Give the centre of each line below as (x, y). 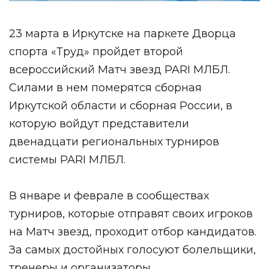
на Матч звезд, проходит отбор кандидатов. (133, 231)
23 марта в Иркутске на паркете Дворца (122, 33)
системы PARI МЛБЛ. (67, 159)
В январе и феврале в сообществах (109, 195)
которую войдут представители (99, 123)
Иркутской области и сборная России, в (121, 105)
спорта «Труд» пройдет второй (96, 51)
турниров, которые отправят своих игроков (131, 213)
